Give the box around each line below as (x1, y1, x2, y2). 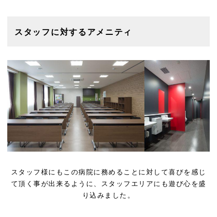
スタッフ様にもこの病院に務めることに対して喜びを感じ (11, 168, 206, 176)
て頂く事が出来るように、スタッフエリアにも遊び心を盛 (11, 179, 206, 187)
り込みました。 (82, 191, 135, 199)
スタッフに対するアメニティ (15, 27, 133, 37)
